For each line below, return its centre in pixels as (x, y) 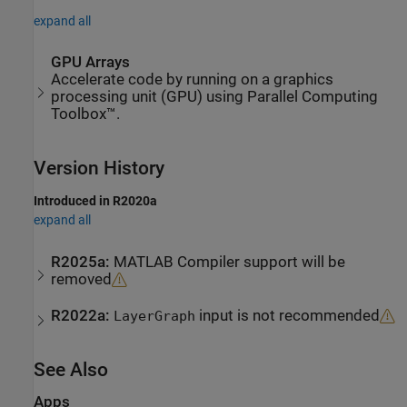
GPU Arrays (91, 63)
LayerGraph (155, 317)
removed (82, 279)
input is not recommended (288, 316)
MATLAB (144, 262)
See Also (71, 370)
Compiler (209, 262)
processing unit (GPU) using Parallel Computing (215, 97)
